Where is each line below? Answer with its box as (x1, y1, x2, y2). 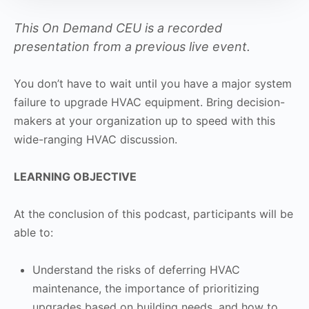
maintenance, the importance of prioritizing (32, 281, 259, 295)
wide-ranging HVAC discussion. (14, 132, 177, 146)
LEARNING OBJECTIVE (14, 169, 137, 183)
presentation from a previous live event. (14, 39, 250, 54)
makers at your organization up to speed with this (14, 113, 275, 128)
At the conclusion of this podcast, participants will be (14, 206, 293, 221)
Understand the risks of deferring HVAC (32, 262, 240, 277)
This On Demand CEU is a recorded (14, 20, 222, 35)
